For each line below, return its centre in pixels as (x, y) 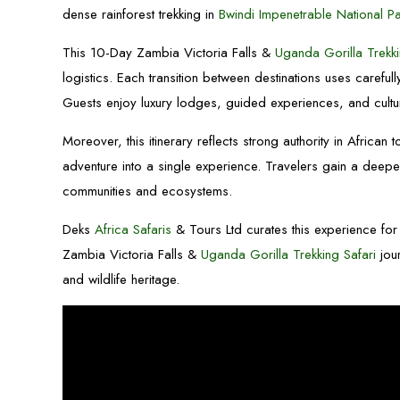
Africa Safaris (133, 229)
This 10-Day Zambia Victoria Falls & (169, 53)
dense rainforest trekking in (141, 14)
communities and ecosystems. (148, 191)
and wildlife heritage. (121, 279)
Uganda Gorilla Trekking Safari (289, 254)
